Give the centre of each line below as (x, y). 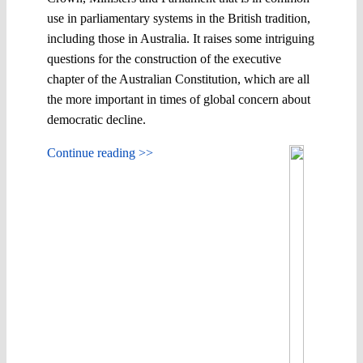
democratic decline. (96, 119)
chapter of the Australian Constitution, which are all (178, 79)
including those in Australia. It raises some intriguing (181, 38)
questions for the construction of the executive (164, 58)
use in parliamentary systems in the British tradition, (179, 18)
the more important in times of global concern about (179, 99)
